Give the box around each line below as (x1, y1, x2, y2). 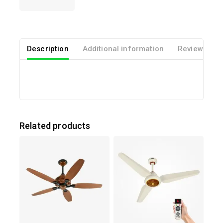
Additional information (82, 44, 164, 53)
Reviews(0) (177, 44, 218, 53)
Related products (19, 120, 91, 131)
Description (27, 44, 69, 53)
